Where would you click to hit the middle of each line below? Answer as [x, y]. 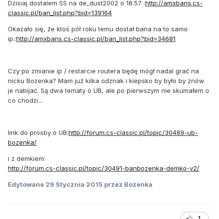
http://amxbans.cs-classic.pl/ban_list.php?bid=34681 [96, 39]
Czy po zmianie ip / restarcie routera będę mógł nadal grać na [103, 71]
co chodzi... [25, 100]
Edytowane [27, 185]
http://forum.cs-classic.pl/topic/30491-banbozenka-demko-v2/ [104, 168]
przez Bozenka [128, 185]
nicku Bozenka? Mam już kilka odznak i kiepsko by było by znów [106, 81]
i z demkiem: [27, 159]
